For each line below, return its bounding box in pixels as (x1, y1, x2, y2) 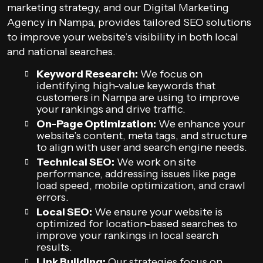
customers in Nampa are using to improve (36, 91, 240, 104)
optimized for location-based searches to (36, 217, 237, 230)
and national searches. (7, 45, 116, 58)
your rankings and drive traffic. (36, 103, 186, 116)
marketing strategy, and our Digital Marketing (7, 1, 229, 14)
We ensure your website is (92, 205, 222, 218)
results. (36, 241, 72, 254)
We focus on (138, 68, 203, 80)
